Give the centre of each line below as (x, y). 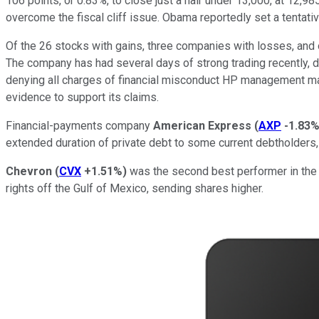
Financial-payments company (79, 125)
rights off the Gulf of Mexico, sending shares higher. (135, 188)
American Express (202, 125)
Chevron (29, 171)
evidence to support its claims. (84, 97)
